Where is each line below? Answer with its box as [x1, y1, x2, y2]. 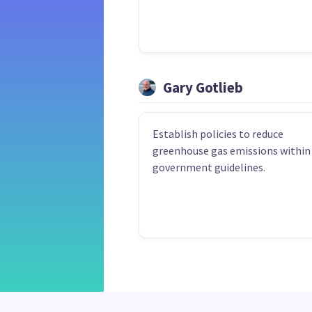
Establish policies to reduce [152, 126, 283, 141]
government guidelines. [152, 159, 265, 174]
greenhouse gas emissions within [152, 143, 311, 157]
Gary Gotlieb [162, 77, 243, 97]
